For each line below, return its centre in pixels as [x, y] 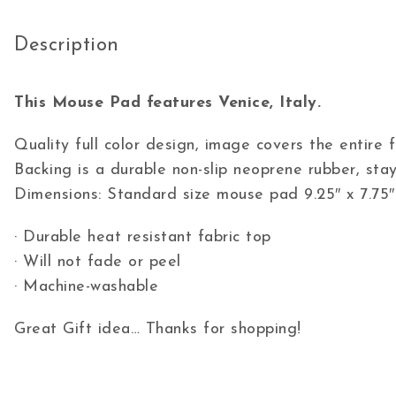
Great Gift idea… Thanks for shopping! [158, 329]
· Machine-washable [86, 287]
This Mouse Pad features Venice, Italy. [168, 103]
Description [67, 45]
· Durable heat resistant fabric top [143, 237]
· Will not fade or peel [98, 262]
